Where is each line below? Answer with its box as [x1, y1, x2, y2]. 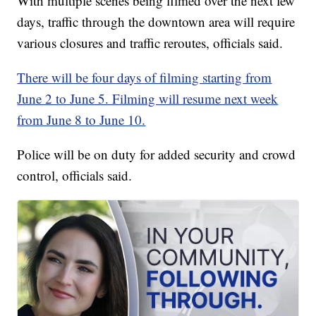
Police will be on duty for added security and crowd [17, 145, 296, 164]
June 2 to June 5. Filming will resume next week [17, 90, 279, 108]
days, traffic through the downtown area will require [17, 13, 296, 31]
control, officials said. [17, 166, 133, 185]
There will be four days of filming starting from [17, 68, 272, 87]
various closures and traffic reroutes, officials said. [17, 34, 284, 52]
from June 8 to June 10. [17, 111, 146, 129]
